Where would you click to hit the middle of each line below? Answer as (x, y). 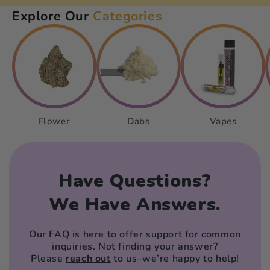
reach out (88, 258)
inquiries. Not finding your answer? (135, 246)
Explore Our (53, 16)
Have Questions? (135, 181)
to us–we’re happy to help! (175, 258)
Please (49, 258)
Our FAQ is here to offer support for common (135, 234)
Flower (54, 121)
